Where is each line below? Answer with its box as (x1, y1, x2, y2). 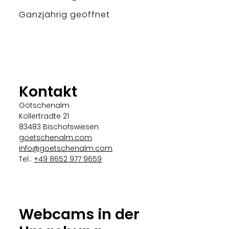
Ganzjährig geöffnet (19, 8, 110, 20)
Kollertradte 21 (19, 110, 70, 121)
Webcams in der (19, 203, 140, 224)
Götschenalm (19, 100, 70, 110)
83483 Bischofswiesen (19, 121, 99, 132)
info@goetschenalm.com (19, 143, 113, 153)
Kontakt (19, 81, 78, 102)
